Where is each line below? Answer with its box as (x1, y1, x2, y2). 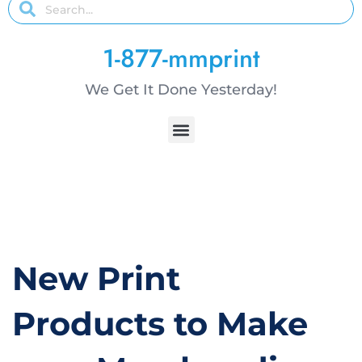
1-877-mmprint (103, 40, 259, 78)
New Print (12, 259, 180, 299)
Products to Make (12, 304, 308, 344)
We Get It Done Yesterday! (85, 81, 277, 99)
